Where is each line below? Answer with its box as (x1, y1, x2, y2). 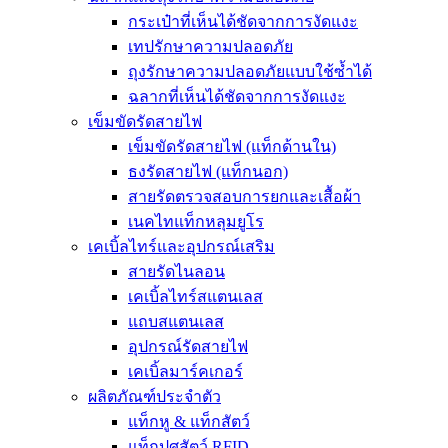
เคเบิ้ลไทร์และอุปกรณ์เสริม (88, 238, 275, 255)
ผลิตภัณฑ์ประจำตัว (88, 388, 221, 405)
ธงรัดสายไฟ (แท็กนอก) (128, 163, 288, 180)
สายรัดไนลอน (128, 263, 225, 280)
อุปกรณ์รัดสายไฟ (128, 338, 248, 355)
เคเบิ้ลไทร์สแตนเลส (128, 288, 263, 305)
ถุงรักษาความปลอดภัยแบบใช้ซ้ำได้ (128, 63, 372, 80)
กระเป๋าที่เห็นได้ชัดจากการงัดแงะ (128, 13, 358, 30)
